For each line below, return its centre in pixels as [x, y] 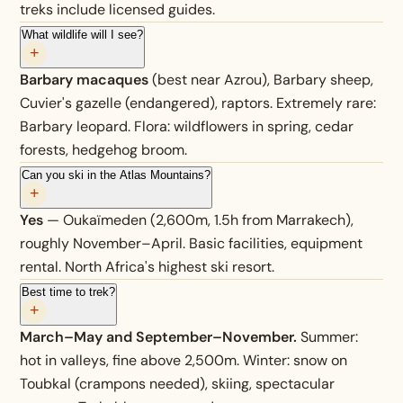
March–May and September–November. [159, 336]
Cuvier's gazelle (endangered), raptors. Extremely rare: [198, 103]
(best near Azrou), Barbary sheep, [261, 79]
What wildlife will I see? [83, 34]
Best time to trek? [69, 291]
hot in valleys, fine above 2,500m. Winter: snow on [184, 360]
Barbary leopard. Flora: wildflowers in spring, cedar [187, 126]
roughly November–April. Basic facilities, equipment [192, 243]
